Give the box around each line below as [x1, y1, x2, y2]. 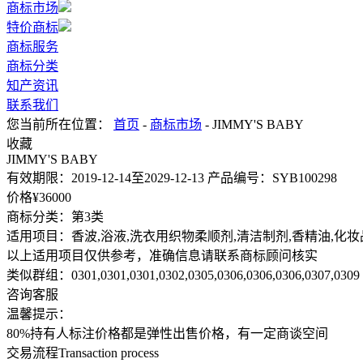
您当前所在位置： [6, 117, 113, 131]
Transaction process [58, 346, 159, 360]
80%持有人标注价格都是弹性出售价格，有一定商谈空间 [6, 327, 328, 340]
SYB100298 [272, 171, 337, 185]
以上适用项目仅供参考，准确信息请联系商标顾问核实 [6, 249, 318, 263]
